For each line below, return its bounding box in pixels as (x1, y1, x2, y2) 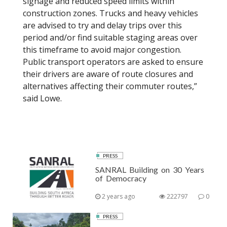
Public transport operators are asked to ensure (23, 56, 203, 67)
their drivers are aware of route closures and (23, 68, 193, 80)
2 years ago (100, 192, 136, 201)
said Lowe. (23, 92, 62, 104)
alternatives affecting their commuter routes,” (23, 80, 197, 92)
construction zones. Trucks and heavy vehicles (23, 7, 198, 19)
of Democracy (95, 173, 147, 183)
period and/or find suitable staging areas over (23, 31, 198, 43)
